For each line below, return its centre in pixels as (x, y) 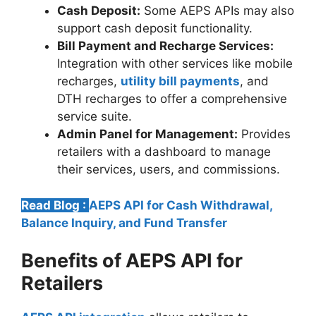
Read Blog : (55, 205)
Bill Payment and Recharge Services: (165, 46)
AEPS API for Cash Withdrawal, (181, 205)
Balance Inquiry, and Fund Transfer (124, 223)
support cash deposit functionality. (155, 29)
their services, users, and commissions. (169, 170)
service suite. (95, 117)
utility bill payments (180, 81)
